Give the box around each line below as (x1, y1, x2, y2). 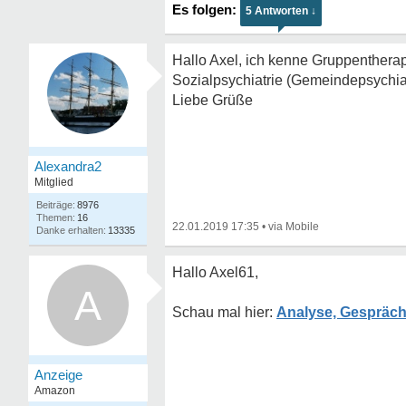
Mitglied (34, 176, 73, 188)
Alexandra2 (34, 159, 101, 174)
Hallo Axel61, (172, 265, 258, 280)
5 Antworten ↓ (246, 5, 316, 17)
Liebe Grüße (172, 92, 253, 108)
